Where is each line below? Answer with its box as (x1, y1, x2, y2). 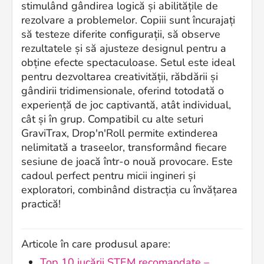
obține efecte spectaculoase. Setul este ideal (21, 55, 235, 70)
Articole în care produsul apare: (21, 237, 170, 252)
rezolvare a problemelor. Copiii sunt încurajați (21, 13, 235, 28)
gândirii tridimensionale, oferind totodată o (21, 84, 224, 98)
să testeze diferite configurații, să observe (21, 27, 220, 42)
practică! (21, 197, 61, 212)
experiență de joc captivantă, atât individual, (21, 98, 231, 113)
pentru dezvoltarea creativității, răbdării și (21, 70, 218, 84)
